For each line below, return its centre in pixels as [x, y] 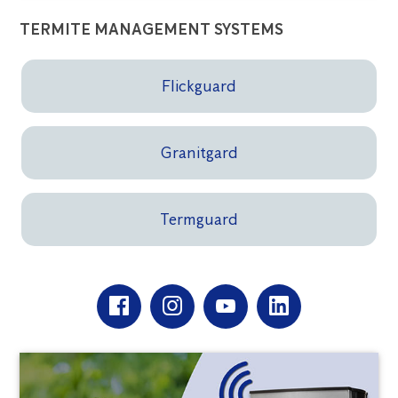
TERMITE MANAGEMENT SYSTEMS [152, 29]
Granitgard [199, 152]
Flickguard [199, 86]
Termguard [199, 219]
